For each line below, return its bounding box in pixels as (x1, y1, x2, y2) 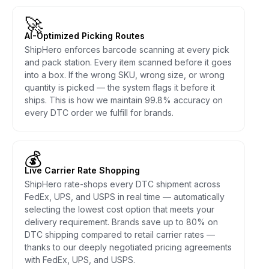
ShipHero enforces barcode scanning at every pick (25, 44, 229, 55)
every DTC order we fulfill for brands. (25, 107, 174, 118)
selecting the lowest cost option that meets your (25, 204, 214, 214)
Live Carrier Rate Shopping (25, 165, 140, 175)
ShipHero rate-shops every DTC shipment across (25, 178, 220, 189)
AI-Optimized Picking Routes (25, 30, 145, 41)
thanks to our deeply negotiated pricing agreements (25, 241, 232, 252)
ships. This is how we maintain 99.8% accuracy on (25, 94, 223, 105)
